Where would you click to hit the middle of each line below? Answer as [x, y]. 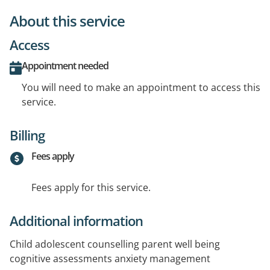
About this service [67, 20]
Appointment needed [65, 65]
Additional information [76, 220]
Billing [27, 135]
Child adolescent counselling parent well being [115, 244]
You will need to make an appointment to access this [141, 87]
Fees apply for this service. [91, 187]
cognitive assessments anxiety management [110, 258]
